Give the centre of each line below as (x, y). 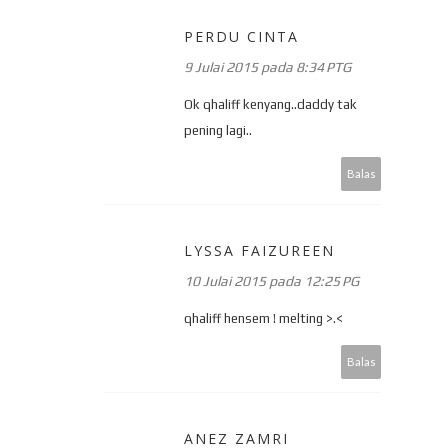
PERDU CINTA (241, 36)
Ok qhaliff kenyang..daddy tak (270, 104)
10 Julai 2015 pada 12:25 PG (271, 280)
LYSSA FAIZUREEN (259, 250)
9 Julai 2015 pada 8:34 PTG (267, 66)
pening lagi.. (218, 130)
